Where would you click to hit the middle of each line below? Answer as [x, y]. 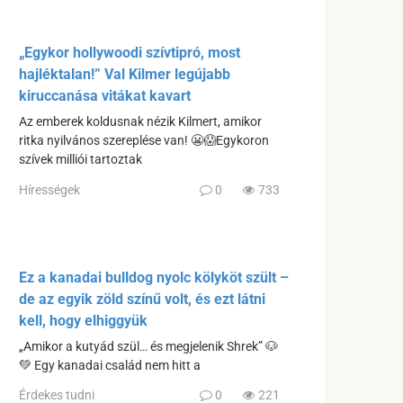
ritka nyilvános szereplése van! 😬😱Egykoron [144, 141]
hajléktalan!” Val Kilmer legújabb [125, 75]
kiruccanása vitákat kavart [105, 96]
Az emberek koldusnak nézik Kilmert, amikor [140, 122]
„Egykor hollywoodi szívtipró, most [130, 53]
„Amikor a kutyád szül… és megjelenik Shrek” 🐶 [148, 346]
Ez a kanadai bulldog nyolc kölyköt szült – [154, 277]
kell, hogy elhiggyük [83, 320]
